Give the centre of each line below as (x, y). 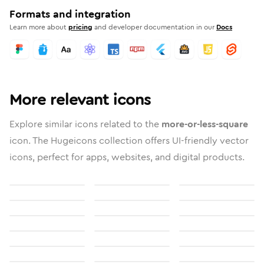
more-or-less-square (205, 124)
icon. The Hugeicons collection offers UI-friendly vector (129, 141)
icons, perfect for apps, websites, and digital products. (127, 157)
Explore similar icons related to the (85, 124)
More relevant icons (80, 100)
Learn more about (38, 27)
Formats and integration (70, 14)
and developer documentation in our (154, 27)
